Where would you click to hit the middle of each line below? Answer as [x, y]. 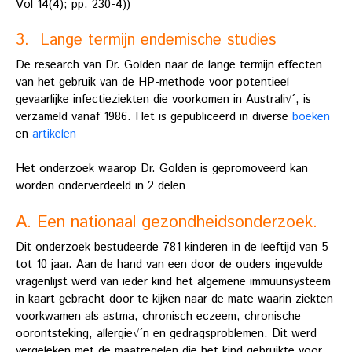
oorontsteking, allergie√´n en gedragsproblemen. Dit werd [166, 334]
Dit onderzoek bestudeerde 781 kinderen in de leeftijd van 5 [172, 247]
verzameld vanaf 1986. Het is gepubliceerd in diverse [154, 116]
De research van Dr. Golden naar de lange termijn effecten [169, 64]
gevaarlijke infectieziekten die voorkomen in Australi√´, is [163, 99]
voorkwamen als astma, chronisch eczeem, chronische [158, 317]
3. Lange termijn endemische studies [146, 40]
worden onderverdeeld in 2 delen [101, 186]
